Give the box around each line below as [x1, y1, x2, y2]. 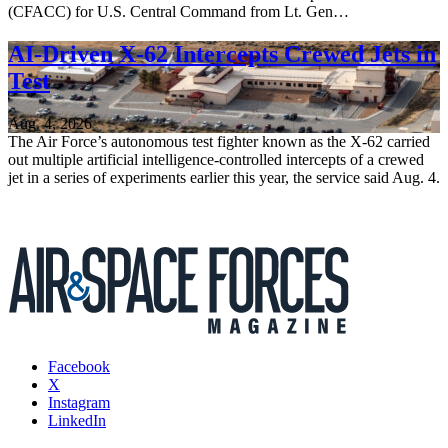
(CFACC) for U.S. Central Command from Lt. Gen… [8, 2, 349, 20]
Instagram [48, 393, 110, 411]
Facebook [48, 357, 110, 375]
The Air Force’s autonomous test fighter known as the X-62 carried [8, 132, 430, 150]
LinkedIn [48, 411, 106, 429]
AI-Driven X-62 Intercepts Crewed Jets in [8, 40, 436, 67]
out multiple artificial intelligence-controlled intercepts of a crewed [8, 150, 424, 168]
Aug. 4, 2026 [8, 114, 92, 132]
